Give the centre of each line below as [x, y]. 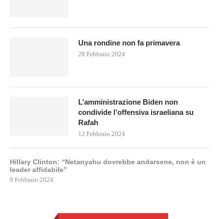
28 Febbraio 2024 [102, 54]
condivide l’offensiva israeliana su [136, 112]
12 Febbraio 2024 [102, 134]
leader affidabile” [38, 170]
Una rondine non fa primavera [129, 43]
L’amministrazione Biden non [128, 102]
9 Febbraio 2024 [32, 180]
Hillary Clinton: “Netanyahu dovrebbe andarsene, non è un [108, 162]
